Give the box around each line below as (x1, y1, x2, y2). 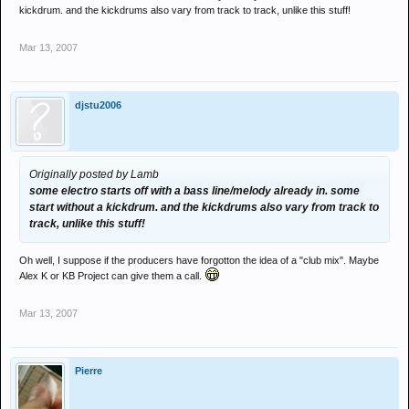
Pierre (75, 365, 102, 376)
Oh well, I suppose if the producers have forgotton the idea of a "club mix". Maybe (19, 255, 379, 266)
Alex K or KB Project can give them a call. (19, 270, 204, 281)
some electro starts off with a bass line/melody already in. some (29, 184, 360, 197)
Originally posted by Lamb (29, 168, 159, 181)
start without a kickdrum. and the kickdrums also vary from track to (29, 201, 379, 214)
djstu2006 (75, 100, 121, 110)
